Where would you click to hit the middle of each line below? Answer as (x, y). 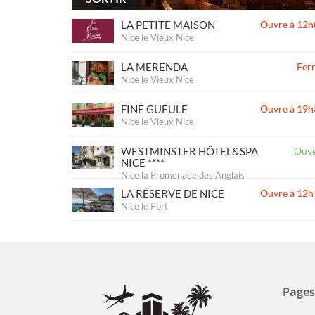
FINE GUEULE (154, 109)
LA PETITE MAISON (168, 25)
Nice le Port (144, 206)
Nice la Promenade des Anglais (183, 175)
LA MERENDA (154, 67)
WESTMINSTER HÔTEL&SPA (189, 151)
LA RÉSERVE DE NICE (173, 193)
